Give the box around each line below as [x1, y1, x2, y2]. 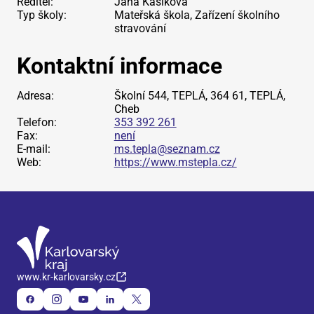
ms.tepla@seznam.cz [114, 142, 220, 156]
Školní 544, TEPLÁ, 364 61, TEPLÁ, [114, 89, 285, 102]
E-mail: [17, 142, 50, 156]
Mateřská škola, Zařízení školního [114, 8, 280, 22]
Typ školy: [17, 8, 67, 22]
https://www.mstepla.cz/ [114, 156, 237, 169]
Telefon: [17, 116, 57, 129]
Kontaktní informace [17, 53, 222, 79]
